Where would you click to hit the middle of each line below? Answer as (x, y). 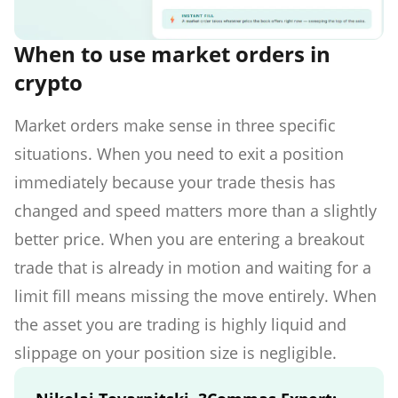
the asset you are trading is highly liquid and (180, 324)
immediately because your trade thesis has (175, 182)
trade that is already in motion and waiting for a (193, 267)
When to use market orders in (172, 53)
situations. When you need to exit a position (179, 153)
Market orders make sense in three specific (175, 125)
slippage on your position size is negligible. (175, 352)
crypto (48, 82)
